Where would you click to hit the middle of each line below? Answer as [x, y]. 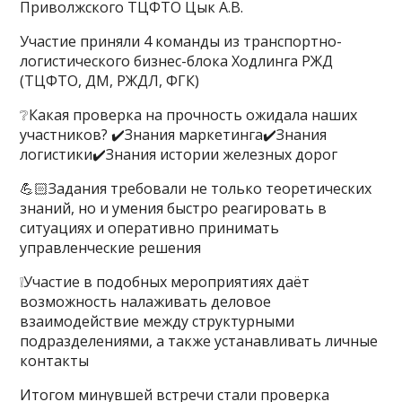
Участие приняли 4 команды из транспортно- [181, 41]
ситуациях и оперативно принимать [150, 228]
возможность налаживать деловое [146, 301]
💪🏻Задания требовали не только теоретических [196, 188]
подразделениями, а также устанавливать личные [199, 341]
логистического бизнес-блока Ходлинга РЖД [177, 61]
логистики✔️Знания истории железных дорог [179, 154]
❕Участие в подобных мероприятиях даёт [165, 282]
